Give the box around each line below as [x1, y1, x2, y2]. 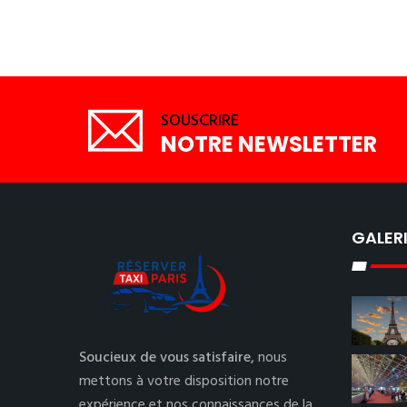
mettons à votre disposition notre [79, 370, 289, 393]
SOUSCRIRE [161, 108, 239, 134]
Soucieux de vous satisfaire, [79, 346, 258, 370]
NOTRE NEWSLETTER [161, 129, 377, 159]
